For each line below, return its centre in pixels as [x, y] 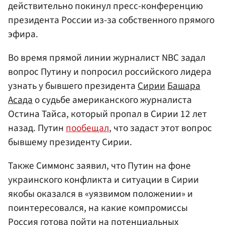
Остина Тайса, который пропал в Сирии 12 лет [107, 114]
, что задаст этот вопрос [160, 128]
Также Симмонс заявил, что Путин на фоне [99, 166]
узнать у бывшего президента [73, 86]
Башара [184, 86]
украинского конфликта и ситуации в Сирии [103, 180]
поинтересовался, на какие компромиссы [98, 208]
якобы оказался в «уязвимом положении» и [100, 194]
